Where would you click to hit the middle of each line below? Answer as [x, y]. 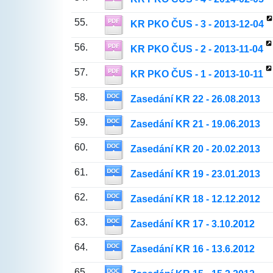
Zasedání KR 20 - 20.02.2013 [195, 149]
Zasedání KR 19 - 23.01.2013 [195, 174]
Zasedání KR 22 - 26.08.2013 [195, 99]
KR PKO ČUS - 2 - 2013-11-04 [197, 49]
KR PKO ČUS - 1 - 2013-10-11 [197, 74]
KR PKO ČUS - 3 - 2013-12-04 [197, 24]
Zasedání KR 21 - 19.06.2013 [195, 124]
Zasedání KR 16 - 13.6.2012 [192, 249]
